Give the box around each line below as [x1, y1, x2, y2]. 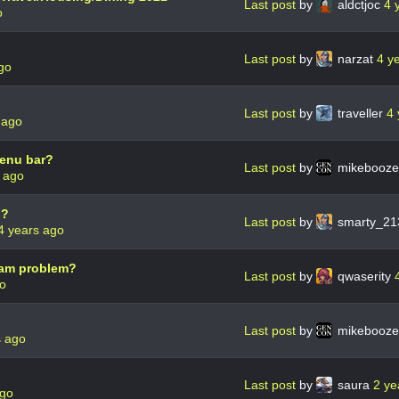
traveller [334, 105, 387, 120]
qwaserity [334, 268, 395, 283]
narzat [334, 51, 377, 66]
